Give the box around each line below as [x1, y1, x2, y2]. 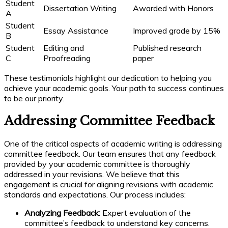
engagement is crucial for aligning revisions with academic [4, 179, 213, 189]
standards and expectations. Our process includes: [4, 189, 186, 199]
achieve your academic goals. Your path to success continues [4, 82, 224, 93]
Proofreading [43, 52, 91, 63]
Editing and [43, 42, 84, 53]
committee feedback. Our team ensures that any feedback [4, 148, 216, 159]
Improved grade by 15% [133, 25, 220, 36]
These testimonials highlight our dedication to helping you [4, 72, 212, 83]
